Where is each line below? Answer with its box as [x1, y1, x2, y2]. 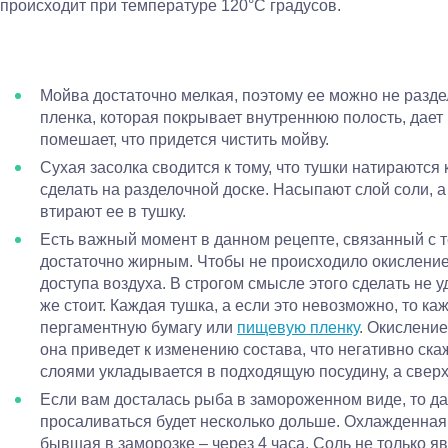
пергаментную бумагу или [40, 319, 237, 336]
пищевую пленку [237, 319, 359, 336]
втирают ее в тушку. [40, 203, 186, 220]
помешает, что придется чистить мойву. [40, 131, 329, 148]
